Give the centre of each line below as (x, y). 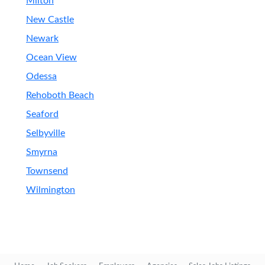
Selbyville (46, 133)
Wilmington (51, 190)
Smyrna (42, 152)
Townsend (47, 171)
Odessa (41, 76)
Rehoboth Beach (60, 95)
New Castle (50, 20)
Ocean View (51, 57)
